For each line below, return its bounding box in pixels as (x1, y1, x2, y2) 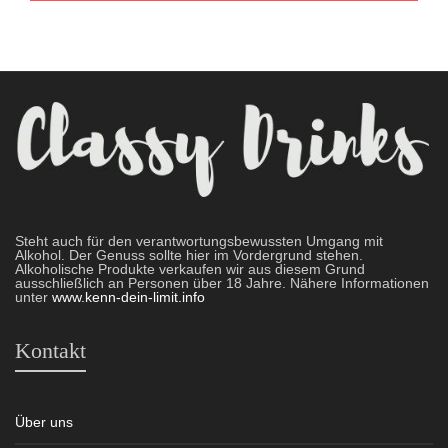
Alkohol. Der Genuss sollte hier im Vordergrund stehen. (15, 246, 363, 263)
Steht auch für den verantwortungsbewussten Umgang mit (15, 232, 383, 249)
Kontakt (15, 337, 86, 363)
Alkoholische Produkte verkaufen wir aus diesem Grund (15, 260, 365, 277)
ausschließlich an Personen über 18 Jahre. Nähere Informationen (15, 274, 429, 291)
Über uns (15, 413, 73, 430)
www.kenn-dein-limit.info (52, 288, 205, 305)
